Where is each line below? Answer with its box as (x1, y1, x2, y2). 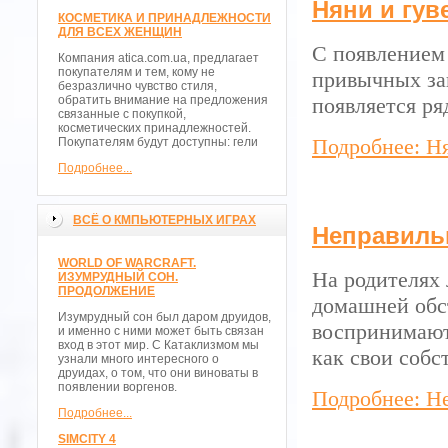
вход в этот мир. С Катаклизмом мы (58, 338, 259, 352)
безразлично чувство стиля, (58, 79, 217, 93)
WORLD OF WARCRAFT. (58, 256, 196, 270)
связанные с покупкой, (58, 107, 186, 121)
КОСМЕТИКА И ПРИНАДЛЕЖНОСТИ (58, 11, 271, 25)
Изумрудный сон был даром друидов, (58, 310, 271, 324)
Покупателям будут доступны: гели (58, 135, 258, 149)
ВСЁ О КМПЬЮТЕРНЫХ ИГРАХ (73, 213, 256, 227)
